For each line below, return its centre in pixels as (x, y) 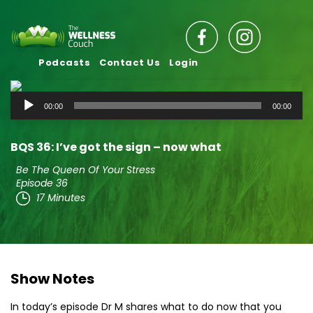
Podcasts (64, 63)
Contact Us (130, 63)
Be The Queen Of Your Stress (86, 170)
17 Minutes (61, 197)
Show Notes (52, 279)
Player (27, 117)
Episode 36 (42, 183)
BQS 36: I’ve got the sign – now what (116, 147)
